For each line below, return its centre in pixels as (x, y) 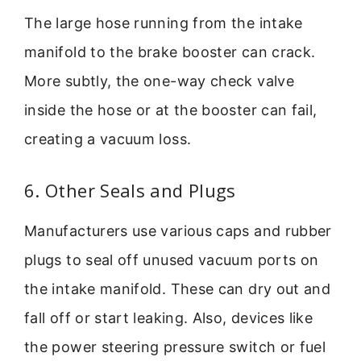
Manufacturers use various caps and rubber (178, 231)
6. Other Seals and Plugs (130, 191)
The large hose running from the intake (164, 23)
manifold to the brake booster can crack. (170, 52)
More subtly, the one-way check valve (159, 81)
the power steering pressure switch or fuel (175, 347)
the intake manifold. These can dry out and (178, 289)
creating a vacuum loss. (108, 139)
